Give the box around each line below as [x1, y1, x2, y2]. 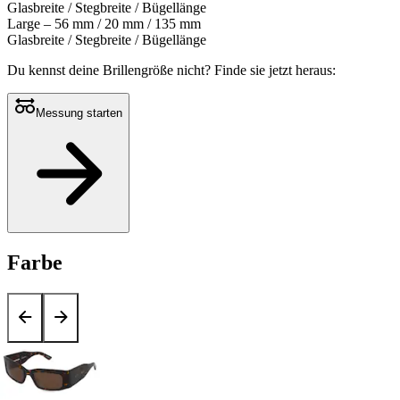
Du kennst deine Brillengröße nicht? [7, 62, 214, 79]
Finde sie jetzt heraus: [214, 62, 336, 79]
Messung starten [36, 106, 122, 121]
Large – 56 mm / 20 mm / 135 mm [7, 16, 201, 32]
